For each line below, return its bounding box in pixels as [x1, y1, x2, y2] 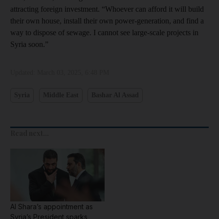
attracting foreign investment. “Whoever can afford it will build [10, 4, 204, 13]
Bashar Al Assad [91, 91, 139, 99]
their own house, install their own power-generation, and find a [10, 16, 204, 25]
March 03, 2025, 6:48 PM [37, 68, 109, 76]
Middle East [43, 91, 79, 99]
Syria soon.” [10, 40, 48, 48]
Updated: [10, 68, 37, 76]
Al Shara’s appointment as [10, 202, 93, 211]
